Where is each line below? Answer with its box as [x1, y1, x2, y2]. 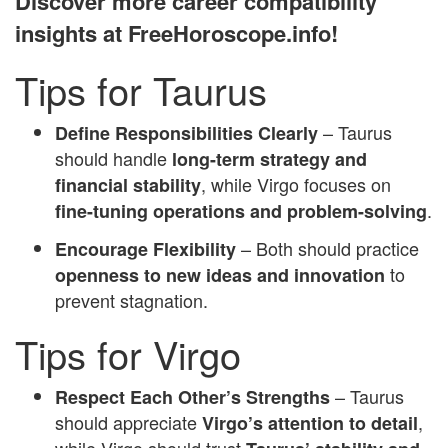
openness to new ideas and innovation [55, 261, 385, 288]
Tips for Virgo [15, 325, 241, 381]
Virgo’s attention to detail [202, 409, 418, 436]
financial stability [55, 171, 201, 198]
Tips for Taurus [15, 61, 267, 117]
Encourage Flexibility [55, 235, 236, 262]
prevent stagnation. [55, 286, 208, 313]
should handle [55, 144, 172, 171]
